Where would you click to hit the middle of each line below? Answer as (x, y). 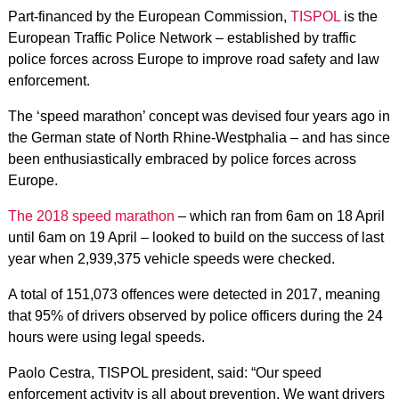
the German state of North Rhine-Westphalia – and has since (199, 138)
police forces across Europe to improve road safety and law (193, 59)
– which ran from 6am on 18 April (279, 216)
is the (358, 16)
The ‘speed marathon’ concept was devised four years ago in (199, 116)
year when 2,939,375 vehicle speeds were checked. (171, 259)
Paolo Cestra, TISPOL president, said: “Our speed (164, 373)
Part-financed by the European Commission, (149, 16)
